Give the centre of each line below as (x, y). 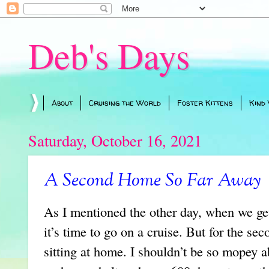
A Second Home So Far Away (152, 181)
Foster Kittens (205, 103)
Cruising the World (125, 103)
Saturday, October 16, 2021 (115, 140)
